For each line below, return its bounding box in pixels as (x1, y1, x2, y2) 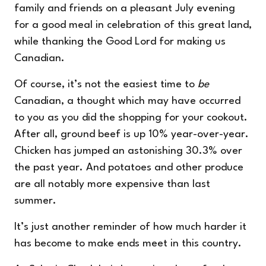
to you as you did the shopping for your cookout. (14, 113, 248, 123)
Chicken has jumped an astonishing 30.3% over (14, 146, 242, 157)
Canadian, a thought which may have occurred (14, 96, 240, 107)
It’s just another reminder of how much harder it (14, 222, 246, 233)
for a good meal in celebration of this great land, (14, 20, 252, 31)
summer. (14, 196, 56, 207)
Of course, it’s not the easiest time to (14, 80, 198, 90)
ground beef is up (61, 129, 145, 140)
